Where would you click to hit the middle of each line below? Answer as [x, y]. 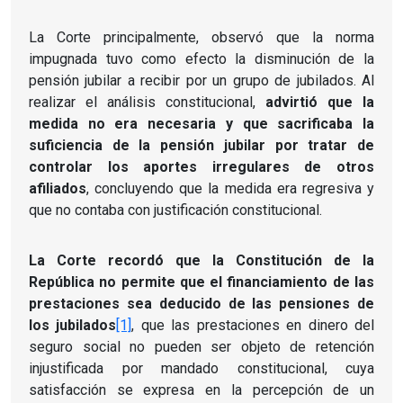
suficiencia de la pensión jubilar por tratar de [201, 145]
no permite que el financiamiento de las [237, 282]
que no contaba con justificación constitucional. [175, 210]
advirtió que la [320, 102]
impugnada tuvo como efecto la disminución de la [201, 58]
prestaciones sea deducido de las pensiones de [201, 303]
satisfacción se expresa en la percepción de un [201, 390]
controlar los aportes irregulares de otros [201, 166]
